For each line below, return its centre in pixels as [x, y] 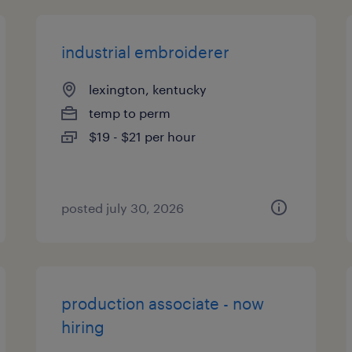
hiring [83, 327]
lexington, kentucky [148, 89]
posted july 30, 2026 [123, 208]
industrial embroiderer [146, 52]
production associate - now [163, 303]
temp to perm [130, 113]
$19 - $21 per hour [143, 136]
